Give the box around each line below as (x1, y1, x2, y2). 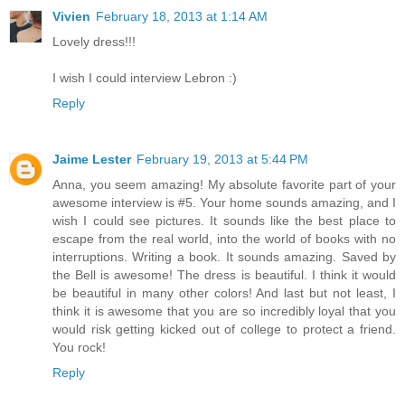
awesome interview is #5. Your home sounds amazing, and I (52, 194, 396, 210)
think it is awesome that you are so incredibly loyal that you (52, 303, 396, 318)
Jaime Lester (52, 151, 131, 166)
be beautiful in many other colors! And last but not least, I (52, 285, 396, 300)
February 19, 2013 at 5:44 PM (137, 151, 308, 166)
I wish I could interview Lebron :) (52, 70, 237, 85)
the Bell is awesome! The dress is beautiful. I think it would (52, 267, 396, 282)
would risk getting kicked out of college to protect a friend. (52, 321, 396, 336)
